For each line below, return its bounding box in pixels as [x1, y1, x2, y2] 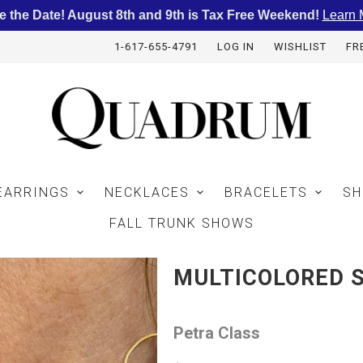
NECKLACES [105, 184, 190, 200]
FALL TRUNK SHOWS [109, 215, 254, 231]
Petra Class [173, 322, 260, 343]
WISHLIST [273, 41, 327, 53]
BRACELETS [224, 184, 309, 200]
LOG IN [216, 41, 254, 53]
